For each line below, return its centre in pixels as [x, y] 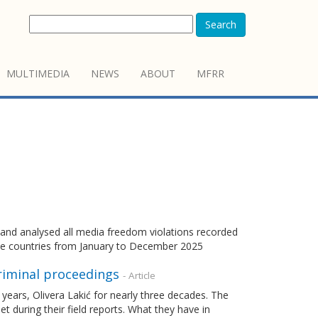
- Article [139, 275]
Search [221, 24]
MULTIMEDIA [38, 73]
